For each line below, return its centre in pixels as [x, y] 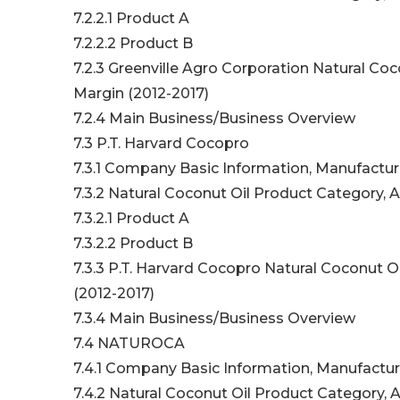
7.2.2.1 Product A [131, 19]
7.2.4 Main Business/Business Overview [214, 119]
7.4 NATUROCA [129, 344]
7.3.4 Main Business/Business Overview [214, 319]
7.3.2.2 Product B [133, 244]
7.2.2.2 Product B [133, 44]
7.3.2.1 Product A [131, 219]
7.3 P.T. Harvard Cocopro [161, 144]
